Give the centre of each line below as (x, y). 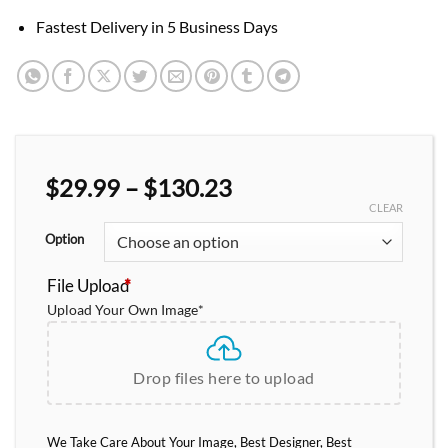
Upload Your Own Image (122, 310)
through (272, 256)
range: (264, 210)
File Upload (88, 286)
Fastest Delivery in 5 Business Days (156, 27)
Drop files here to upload (224, 378)
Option (64, 239)
